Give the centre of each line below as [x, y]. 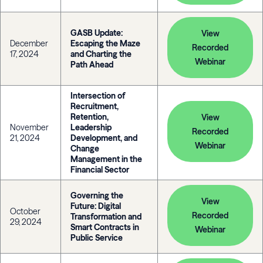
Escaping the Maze [105, 43]
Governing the [97, 195]
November [29, 127]
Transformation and [106, 217]
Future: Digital [96, 206]
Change [85, 149]
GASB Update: [97, 33]
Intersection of [98, 96]
